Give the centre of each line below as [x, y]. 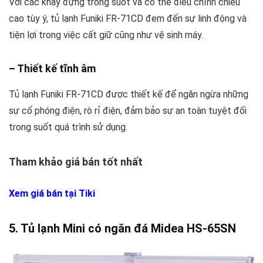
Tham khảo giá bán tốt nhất [76, 161]
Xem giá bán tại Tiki [52, 193]
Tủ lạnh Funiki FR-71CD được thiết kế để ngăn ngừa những [129, 94]
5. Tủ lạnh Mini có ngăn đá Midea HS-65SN [122, 228]
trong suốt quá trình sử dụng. [68, 127]
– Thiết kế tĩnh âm [52, 68]
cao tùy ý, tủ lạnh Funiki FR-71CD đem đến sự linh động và [128, 18]
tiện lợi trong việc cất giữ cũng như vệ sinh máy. [106, 35]
